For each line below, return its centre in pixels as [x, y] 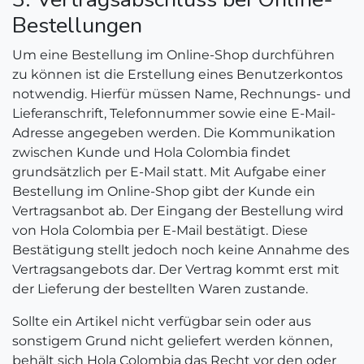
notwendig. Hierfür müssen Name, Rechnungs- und [182, 94]
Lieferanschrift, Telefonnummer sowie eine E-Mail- [174, 113]
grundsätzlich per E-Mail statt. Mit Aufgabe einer [169, 172]
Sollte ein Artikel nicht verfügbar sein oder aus [162, 321]
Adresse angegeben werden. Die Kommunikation [174, 133]
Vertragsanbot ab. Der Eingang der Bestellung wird [178, 211]
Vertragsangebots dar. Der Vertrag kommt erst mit [176, 269]
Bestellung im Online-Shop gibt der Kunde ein [164, 191]
